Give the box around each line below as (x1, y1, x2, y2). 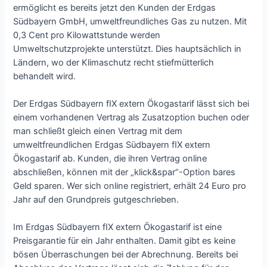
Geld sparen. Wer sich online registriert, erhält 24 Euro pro (13, 180, 247, 191)
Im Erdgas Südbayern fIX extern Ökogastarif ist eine (13, 222, 222, 233)
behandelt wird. (13, 70, 76, 82)
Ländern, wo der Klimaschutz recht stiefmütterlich (13, 57, 215, 68)
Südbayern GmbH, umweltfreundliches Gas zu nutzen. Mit (13, 15, 247, 27)
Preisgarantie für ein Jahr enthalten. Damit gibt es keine (13, 235, 236, 247)
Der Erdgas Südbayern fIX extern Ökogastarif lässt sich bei (13, 98, 250, 109)
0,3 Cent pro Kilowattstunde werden (13, 29, 161, 41)
